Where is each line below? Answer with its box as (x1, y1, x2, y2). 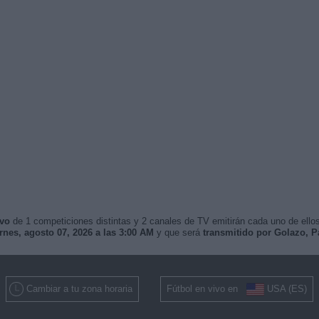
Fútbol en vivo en (167, 283, 246, 294)
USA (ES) (267, 283, 307, 294)
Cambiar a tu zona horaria (26, 283, 132, 294)
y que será (153, 227, 203, 238)
